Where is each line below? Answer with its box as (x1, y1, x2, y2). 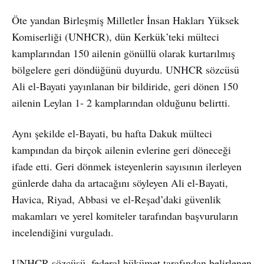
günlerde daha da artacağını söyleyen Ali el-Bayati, (12, 175, 228, 190)
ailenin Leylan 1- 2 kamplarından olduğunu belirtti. (12, 95, 230, 110)
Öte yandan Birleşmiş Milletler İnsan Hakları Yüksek (12, 12, 239, 27)
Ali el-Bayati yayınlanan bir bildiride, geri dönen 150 (12, 78, 238, 93)
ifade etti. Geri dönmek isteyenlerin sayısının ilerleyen (12, 159, 242, 173)
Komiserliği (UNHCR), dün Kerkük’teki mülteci (12, 29, 219, 44)
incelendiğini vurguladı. (12, 225, 114, 239)
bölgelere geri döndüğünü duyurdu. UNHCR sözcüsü (12, 62, 239, 77)
